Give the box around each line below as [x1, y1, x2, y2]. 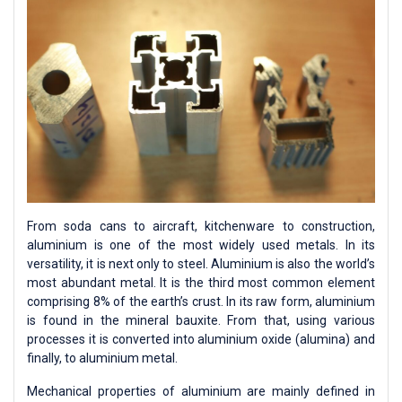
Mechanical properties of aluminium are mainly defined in [27, 383, 375, 398]
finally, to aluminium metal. [27, 350, 178, 365]
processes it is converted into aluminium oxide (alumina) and [27, 331, 375, 346]
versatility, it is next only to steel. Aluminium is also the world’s [27, 256, 375, 271]
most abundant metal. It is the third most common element [27, 275, 375, 290]
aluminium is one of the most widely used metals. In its [27, 237, 375, 252]
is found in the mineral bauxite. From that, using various [27, 312, 375, 328]
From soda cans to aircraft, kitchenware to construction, [27, 218, 375, 233]
